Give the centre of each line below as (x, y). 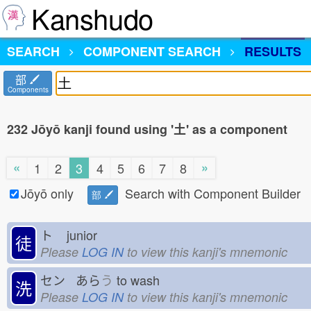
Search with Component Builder (213, 193)
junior (85, 234)
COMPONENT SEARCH (152, 51)
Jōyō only (47, 193)
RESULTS (273, 51)
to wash (142, 279)
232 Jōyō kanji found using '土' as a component (147, 129)
